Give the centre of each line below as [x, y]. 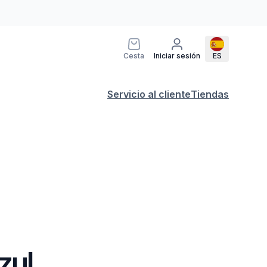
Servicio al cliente [149, 94]
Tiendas [210, 94]
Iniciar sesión [177, 56]
